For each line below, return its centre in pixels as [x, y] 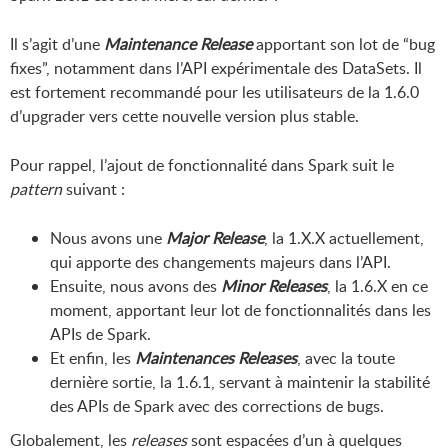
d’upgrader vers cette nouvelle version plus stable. [184, 116]
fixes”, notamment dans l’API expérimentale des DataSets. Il [216, 68]
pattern [36, 189]
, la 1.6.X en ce [377, 286]
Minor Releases [274, 286]
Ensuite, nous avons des [135, 286]
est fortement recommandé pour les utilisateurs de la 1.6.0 [214, 92]
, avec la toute [346, 358]
